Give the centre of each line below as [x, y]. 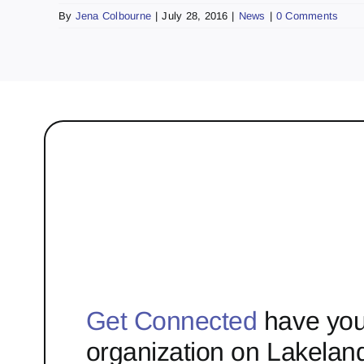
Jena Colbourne [113, 15]
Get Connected [171, 321]
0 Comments [307, 15]
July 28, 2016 [195, 15]
